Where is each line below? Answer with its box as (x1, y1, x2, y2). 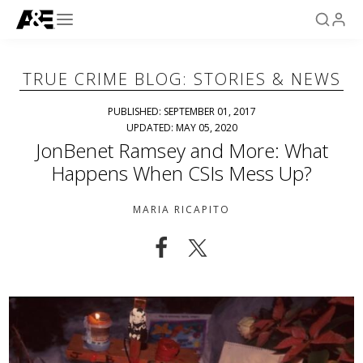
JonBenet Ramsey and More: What (35, 137, 328, 164)
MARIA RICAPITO (133, 203, 230, 216)
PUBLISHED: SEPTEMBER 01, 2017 (107, 105, 256, 118)
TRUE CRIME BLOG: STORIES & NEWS (22, 68, 341, 90)
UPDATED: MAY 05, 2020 (126, 121, 237, 135)
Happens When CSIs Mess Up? (51, 160, 312, 186)
